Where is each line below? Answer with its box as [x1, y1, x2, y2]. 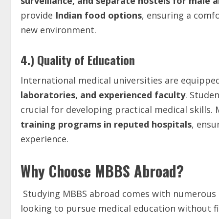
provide [21, 9, 55, 21]
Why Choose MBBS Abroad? [21, 160, 184, 182]
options [108, 9, 142, 21]
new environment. [21, 24, 96, 36]
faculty [154, 89, 185, 101]
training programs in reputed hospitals [21, 118, 192, 130]
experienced [99, 89, 152, 101]
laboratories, [21, 89, 78, 101]
